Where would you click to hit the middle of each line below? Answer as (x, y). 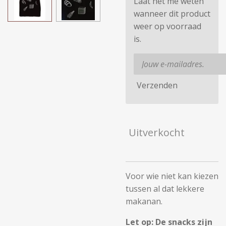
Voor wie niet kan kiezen (172, 176)
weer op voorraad (167, 26)
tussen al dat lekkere (165, 189)
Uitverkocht (157, 132)
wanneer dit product (172, 14)
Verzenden (157, 85)
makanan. (144, 201)
